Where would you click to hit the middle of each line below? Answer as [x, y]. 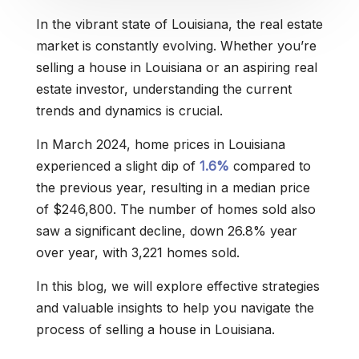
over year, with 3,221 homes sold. [138, 252]
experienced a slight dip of [118, 166]
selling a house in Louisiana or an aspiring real [177, 67]
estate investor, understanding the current [164, 89]
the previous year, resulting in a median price [173, 188]
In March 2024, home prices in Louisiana [161, 144]
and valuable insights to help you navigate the [175, 308]
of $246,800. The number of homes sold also [176, 209]
